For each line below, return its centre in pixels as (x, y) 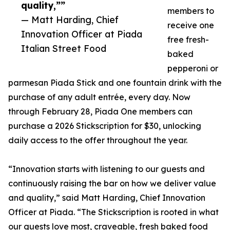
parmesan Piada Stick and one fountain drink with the (115, 83)
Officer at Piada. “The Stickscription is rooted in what (113, 212)
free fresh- (188, 40)
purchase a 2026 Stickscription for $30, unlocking (105, 126)
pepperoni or (193, 69)
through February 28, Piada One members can (100, 112)
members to (191, 11)
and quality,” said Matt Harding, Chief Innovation (107, 198)
